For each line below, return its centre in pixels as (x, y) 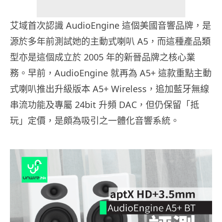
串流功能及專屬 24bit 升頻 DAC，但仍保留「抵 (105, 105)
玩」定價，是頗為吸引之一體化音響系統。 (95, 121)
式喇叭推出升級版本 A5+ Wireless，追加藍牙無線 (110, 89)
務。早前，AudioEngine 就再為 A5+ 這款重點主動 (111, 73)
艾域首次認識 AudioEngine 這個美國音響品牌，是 (111, 26)
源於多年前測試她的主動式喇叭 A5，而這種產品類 (110, 41)
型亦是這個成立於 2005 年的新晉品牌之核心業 (103, 57)
